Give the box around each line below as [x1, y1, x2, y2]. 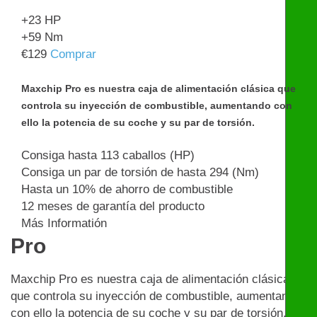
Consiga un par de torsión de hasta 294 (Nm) [21, 166, 259, 180]
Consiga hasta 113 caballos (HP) [21, 149, 195, 163]
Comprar [50, 47, 96, 62]
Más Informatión [21, 217, 107, 231]
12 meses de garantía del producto [21, 200, 204, 214]
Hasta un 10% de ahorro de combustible [21, 183, 233, 197]
